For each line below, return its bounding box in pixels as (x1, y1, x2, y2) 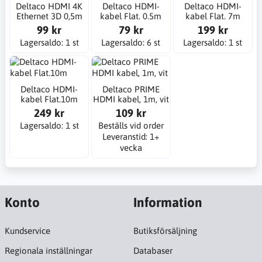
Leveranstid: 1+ (102, 132, 160, 142)
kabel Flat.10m (20, 94, 78, 104)
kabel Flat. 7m (185, 11, 240, 22)
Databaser (133, 246, 173, 256)
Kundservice (4, 226, 50, 236)
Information (133, 194, 202, 210)
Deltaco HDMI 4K (16, 1, 83, 12)
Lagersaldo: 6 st (101, 37, 161, 48)
